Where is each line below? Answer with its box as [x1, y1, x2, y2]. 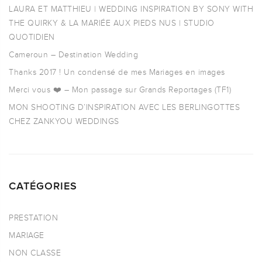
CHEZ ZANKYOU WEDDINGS [9, 116, 119, 126]
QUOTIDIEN [9, 32, 55, 42]
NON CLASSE [9, 248, 61, 258]
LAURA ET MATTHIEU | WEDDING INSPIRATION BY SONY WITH [9, 4, 253, 14]
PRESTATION [9, 213, 58, 223]
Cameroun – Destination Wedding [9, 50, 138, 60]
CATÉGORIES [9, 180, 77, 192]
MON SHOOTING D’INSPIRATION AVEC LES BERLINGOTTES [9, 102, 240, 112]
